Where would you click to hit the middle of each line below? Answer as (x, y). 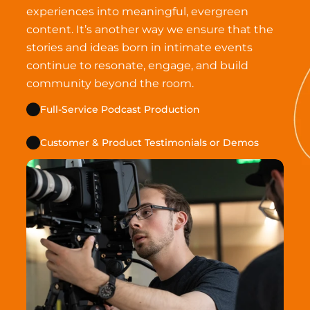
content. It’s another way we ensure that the (150, 29)
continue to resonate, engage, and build (138, 65)
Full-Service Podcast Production (120, 109)
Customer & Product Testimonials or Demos (150, 142)
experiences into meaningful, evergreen (138, 11)
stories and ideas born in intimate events (140, 47)
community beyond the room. (110, 83)
